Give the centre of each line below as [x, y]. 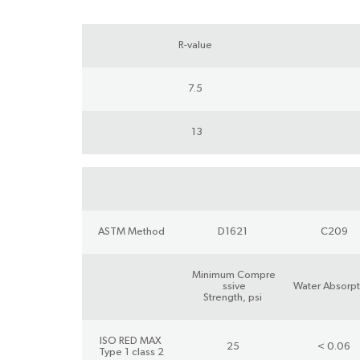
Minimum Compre [234, 276]
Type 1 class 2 [131, 353]
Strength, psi [233, 298]
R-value [195, 46]
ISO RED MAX [131, 342]
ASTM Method [131, 232]
